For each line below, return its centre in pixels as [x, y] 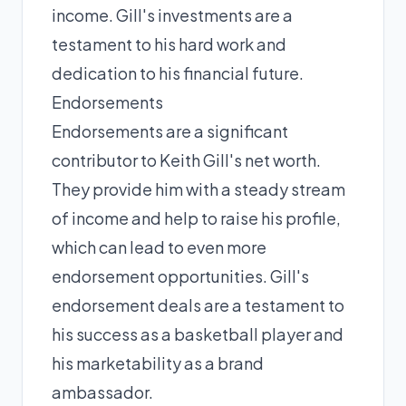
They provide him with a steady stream [198, 189]
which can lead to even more [159, 247]
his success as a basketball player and [198, 334]
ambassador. [102, 392]
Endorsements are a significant [170, 131]
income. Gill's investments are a [172, 15]
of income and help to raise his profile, [196, 218]
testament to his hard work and [169, 44]
